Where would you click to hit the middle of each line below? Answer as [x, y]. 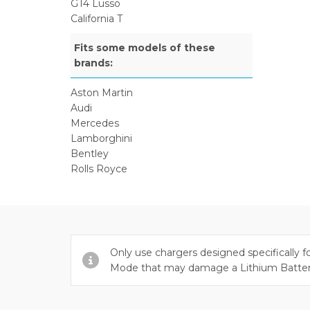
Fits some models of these [145, 48]
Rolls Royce [99, 169]
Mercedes [95, 123]
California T [97, 19]
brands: [93, 63]
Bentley [90, 154]
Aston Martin [102, 93]
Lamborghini [101, 138]
